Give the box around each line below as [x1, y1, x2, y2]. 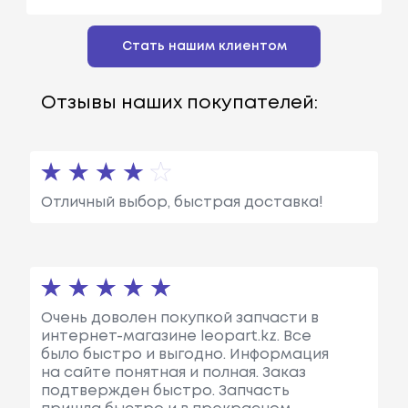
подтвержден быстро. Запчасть [40, 383, 290, 398]
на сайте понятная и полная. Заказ [40, 365, 306, 380]
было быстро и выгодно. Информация [40, 347, 329, 362]
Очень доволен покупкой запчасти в [40, 311, 319, 325]
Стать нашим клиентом [121, 40, 287, 52]
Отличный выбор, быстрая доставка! [40, 195, 323, 209]
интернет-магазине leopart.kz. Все [40, 329, 311, 343]
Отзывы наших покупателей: [40, 94, 318, 112]
